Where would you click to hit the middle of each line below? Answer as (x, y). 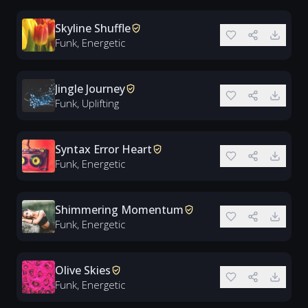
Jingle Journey (90, 89)
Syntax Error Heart (103, 149)
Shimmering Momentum (119, 210)
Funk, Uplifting (87, 103)
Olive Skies (83, 270)
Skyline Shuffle (93, 28)
